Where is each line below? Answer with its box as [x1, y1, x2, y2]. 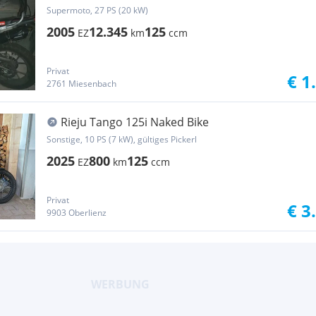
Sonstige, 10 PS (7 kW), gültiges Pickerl [47, 133, 197, 145]
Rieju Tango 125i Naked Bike [61, 114, 209, 130]
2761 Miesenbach [47, 78, 116, 90]
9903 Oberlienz [47, 207, 107, 219]
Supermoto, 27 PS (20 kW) [47, 4, 148, 16]
